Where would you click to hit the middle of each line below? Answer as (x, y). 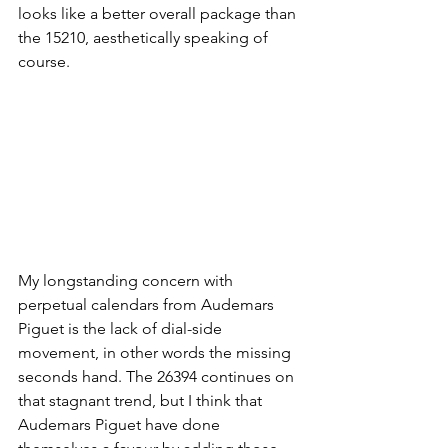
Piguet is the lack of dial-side (122, 328)
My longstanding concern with (127, 280)
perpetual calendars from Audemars (148, 304)
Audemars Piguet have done (121, 424)
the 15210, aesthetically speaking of (145, 38)
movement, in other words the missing (156, 352)
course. (46, 62)
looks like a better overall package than (159, 14)
